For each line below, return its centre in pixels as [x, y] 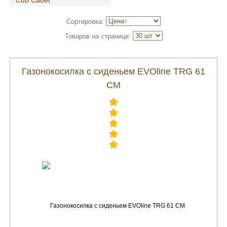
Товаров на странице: [98, 36]
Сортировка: [85, 22]
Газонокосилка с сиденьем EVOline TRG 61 [113, 71]
